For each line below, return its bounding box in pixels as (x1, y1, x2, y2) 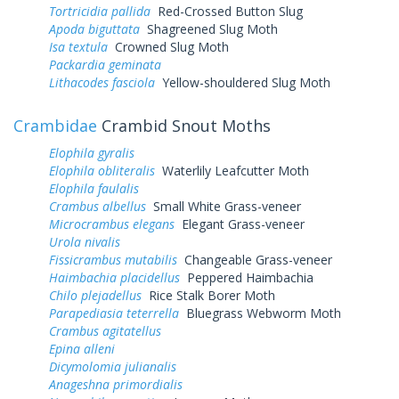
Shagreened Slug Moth (140, 20, 278, 37)
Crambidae (13, 114, 97, 136)
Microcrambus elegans (49, 215, 175, 232)
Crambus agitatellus (49, 322, 161, 339)
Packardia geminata (49, 55, 161, 73)
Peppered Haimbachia (180, 268, 313, 286)
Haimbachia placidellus (49, 268, 180, 286)
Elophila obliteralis (49, 161, 155, 179)
